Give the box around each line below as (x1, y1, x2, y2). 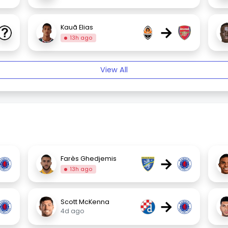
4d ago (61, 207, 85, 216)
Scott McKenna (61, 197, 110, 207)
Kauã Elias (61, 22, 94, 32)
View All (100, 65, 128, 75)
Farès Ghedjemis (61, 154, 117, 163)
